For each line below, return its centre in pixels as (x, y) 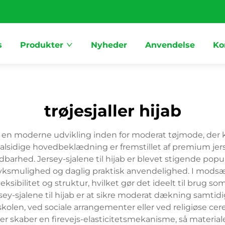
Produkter (41, 45)
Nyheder (109, 45)
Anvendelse (170, 45)
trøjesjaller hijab (113, 111)
